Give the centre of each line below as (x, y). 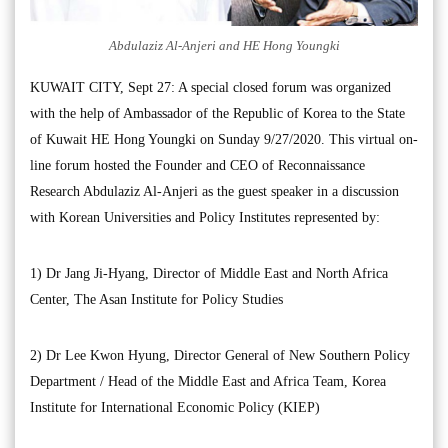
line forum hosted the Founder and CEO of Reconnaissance (197, 165)
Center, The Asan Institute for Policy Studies (156, 299)
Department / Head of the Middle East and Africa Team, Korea (208, 381)
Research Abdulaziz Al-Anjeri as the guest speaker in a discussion (214, 191)
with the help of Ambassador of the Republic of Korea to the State (217, 113)
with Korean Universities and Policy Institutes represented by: (205, 217)
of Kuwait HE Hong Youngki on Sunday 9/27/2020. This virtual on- (224, 139)
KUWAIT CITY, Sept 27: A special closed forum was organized (210, 87)
